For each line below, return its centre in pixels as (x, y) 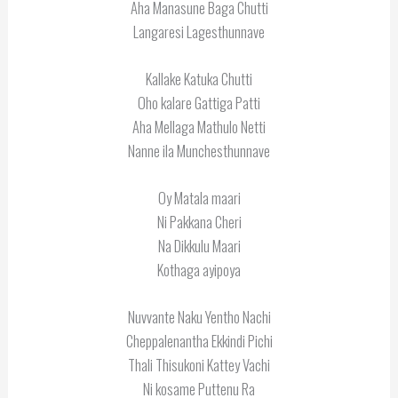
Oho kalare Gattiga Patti (199, 102)
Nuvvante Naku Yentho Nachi (199, 317)
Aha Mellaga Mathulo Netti (199, 126)
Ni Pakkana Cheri (199, 222)
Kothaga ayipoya (199, 270)
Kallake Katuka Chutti (199, 78)
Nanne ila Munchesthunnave (199, 150)
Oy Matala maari (199, 198)
